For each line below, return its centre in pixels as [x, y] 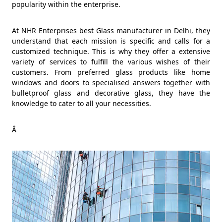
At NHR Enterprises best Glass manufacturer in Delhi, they [111, 30]
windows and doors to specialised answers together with [111, 82]
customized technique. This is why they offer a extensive [111, 51]
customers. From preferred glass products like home [111, 72]
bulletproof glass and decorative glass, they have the [111, 93]
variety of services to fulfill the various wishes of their [111, 61]
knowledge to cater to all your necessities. [82, 103]
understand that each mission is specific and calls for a [111, 41]
